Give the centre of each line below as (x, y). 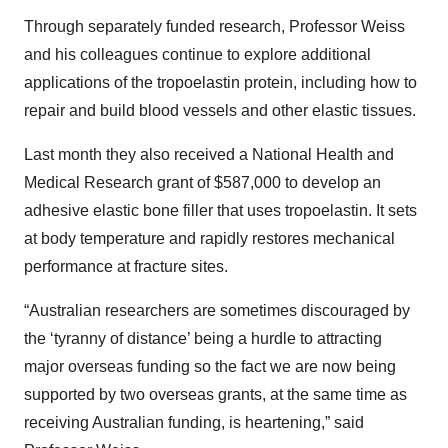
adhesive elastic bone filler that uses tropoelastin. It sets (220, 210)
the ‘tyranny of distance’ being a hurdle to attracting (203, 338)
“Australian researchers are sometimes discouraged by (217, 310)
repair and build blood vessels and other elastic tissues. (220, 110)
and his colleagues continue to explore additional (197, 54)
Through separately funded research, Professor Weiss (214, 26)
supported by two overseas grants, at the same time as (215, 394)
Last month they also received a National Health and (209, 154)
